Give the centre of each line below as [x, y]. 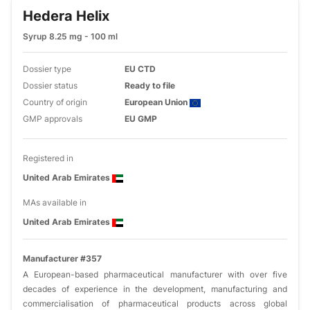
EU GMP [141, 119]
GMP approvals [53, 119]
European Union [157, 102]
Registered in [48, 158]
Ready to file [150, 85]
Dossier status [50, 85]
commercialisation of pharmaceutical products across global [155, 303]
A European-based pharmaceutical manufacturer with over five [155, 274]
